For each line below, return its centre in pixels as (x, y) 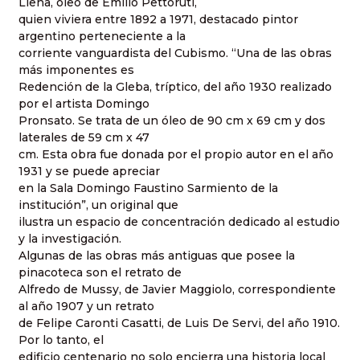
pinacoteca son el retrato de (100, 272)
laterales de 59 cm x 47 (84, 137)
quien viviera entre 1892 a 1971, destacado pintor (158, 19)
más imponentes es (76, 70)
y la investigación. (70, 238)
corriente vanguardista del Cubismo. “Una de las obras (175, 53)
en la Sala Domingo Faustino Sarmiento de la (148, 188)
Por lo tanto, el (61, 340)
